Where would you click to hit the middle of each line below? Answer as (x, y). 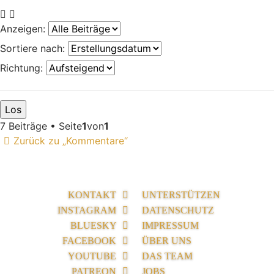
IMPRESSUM (170, 225)
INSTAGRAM (88, 210)
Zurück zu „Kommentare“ (71, 140)
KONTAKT (93, 194)
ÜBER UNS (167, 240)
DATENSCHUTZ (178, 210)
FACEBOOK (90, 240)
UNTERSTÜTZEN (181, 194)
